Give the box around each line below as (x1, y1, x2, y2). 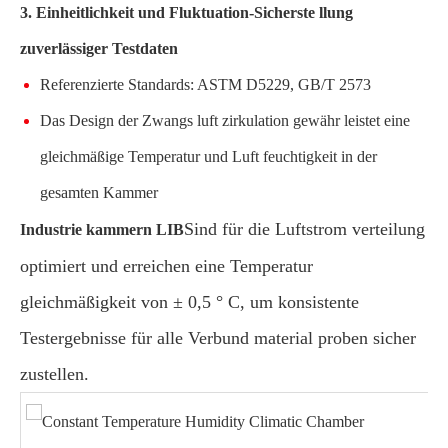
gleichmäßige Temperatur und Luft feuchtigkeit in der (40, 148, 377, 165)
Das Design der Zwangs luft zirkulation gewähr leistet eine (40, 112, 410, 129)
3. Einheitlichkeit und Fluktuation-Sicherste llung (20, 4, 353, 21)
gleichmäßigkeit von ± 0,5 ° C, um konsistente (20, 292, 359, 312)
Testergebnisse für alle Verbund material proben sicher (20, 328, 416, 348)
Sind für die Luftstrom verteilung (184, 219, 425, 239)
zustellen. (20, 364, 89, 384)
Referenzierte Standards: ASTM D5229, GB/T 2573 (40, 76, 371, 93)
